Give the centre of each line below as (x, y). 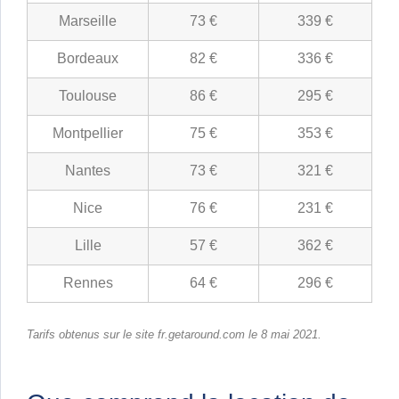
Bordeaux (88, 59)
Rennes (88, 283)
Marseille (88, 21)
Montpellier (88, 134)
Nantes (88, 171)
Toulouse (88, 96)
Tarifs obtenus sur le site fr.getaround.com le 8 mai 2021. (174, 335)
